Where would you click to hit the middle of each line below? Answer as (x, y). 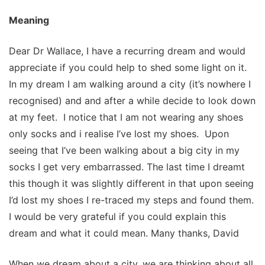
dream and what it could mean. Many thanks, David (124, 233)
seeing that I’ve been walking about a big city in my (124, 151)
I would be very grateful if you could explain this (117, 217)
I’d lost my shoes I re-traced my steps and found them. (131, 200)
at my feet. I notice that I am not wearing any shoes (126, 117)
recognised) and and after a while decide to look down (132, 101)
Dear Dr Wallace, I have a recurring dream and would (127, 51)
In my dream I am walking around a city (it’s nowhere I (130, 84)
